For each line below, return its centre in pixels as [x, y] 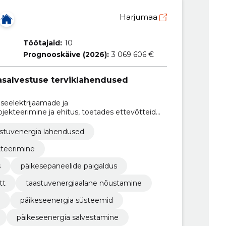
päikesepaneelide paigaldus [69, 166]
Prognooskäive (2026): [66, 54]
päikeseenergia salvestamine [67, 217]
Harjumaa [139, 17]
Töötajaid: [42, 43]
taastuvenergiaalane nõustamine [83, 183]
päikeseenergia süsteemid [66, 200]
